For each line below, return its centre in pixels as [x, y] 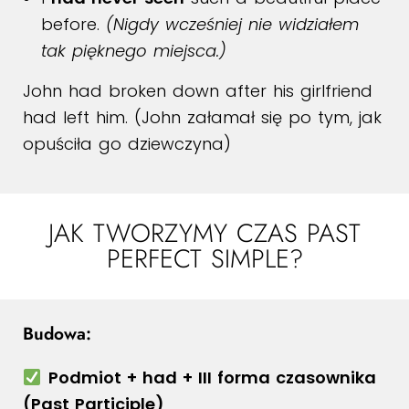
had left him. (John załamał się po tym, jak [202, 117]
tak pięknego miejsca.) [134, 51]
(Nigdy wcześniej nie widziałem [232, 24]
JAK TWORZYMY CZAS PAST [204, 233]
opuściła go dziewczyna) [127, 144]
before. [73, 24]
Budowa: [57, 334]
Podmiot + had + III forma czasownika [212, 378]
